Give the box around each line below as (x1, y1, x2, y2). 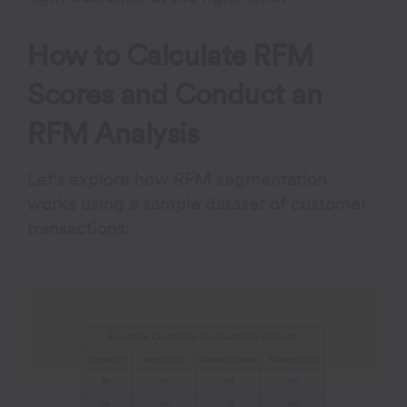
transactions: (27, 219, 132, 238)
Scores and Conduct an (27, 80, 323, 110)
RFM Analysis (27, 119, 199, 149)
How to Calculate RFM (27, 41, 313, 71)
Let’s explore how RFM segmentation (27, 170, 328, 189)
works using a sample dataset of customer (27, 194, 368, 213)
